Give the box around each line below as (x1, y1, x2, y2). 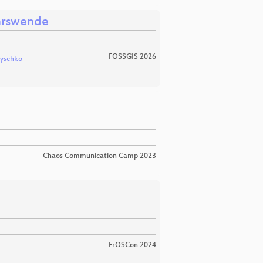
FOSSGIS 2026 (109, 53, 156, 61)
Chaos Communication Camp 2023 (43, 152, 156, 160)
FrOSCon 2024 (109, 241, 156, 249)
